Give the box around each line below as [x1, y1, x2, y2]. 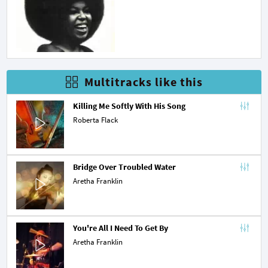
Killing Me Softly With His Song [73, 100, 185, 111]
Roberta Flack [73, 114, 118, 125]
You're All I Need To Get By [73, 222, 168, 233]
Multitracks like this [84, 74, 203, 89]
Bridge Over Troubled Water [73, 161, 176, 172]
